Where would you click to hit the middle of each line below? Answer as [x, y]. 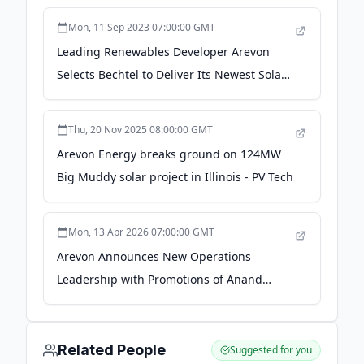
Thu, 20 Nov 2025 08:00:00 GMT [141, 130]
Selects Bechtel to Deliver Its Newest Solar [171, 74]
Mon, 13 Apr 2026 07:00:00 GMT [141, 232]
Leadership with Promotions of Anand [160, 279]
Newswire [84, 325]
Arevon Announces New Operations [154, 256]
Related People [112, 350]
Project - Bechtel [101, 97]
